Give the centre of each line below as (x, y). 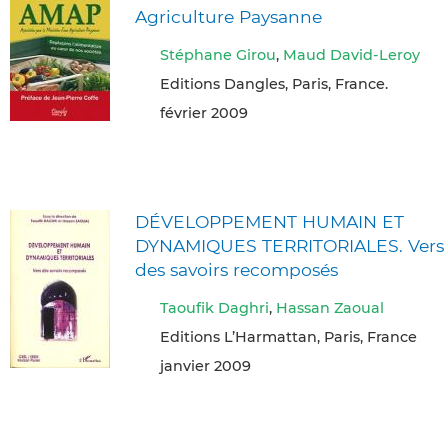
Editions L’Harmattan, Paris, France (288, 337)
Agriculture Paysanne (228, 16)
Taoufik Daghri (214, 308)
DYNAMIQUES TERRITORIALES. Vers (289, 245)
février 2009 (204, 113)
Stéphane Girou (218, 55)
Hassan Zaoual (330, 308)
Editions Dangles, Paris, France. (274, 84)
